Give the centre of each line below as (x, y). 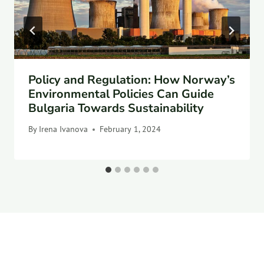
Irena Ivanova (64, 129)
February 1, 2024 (131, 129)
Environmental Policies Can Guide (121, 94)
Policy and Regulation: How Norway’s (132, 80)
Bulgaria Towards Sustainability (116, 108)
